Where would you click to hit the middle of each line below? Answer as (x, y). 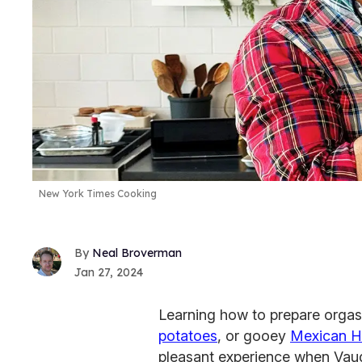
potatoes (188, 335)
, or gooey (254, 335)
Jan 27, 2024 (109, 272)
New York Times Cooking (98, 193)
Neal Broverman (137, 253)
